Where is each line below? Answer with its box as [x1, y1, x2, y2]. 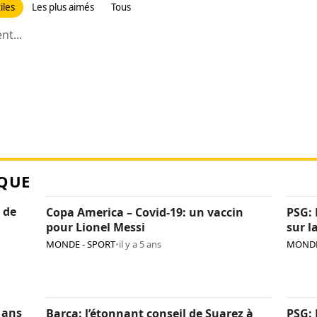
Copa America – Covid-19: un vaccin [45, 204, 243, 220]
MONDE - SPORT [45, 238, 115, 250]
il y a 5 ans [118, 238, 161, 250]
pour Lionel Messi [45, 219, 145, 235]
